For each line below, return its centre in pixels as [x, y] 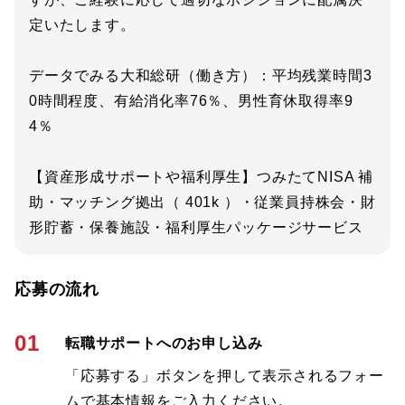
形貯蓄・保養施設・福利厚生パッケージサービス [196, 227]
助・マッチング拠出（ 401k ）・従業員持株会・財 [202, 202]
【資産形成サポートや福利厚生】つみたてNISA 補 [201, 177]
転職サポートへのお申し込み [164, 343]
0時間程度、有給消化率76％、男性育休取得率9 [191, 101]
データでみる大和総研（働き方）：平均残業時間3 [201, 75]
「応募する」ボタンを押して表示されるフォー [225, 376]
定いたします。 [82, 25]
